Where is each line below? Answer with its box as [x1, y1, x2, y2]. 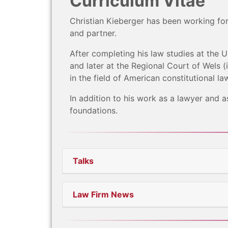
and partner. [70, 28, 117, 39]
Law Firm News [73, 189, 134, 200]
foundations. [70, 105, 118, 116]
